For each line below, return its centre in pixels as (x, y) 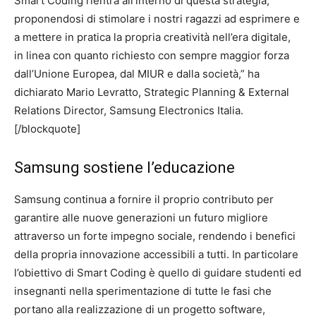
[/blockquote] (47, 129)
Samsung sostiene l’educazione (124, 168)
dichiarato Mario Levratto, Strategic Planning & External (152, 92)
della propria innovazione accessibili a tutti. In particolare (156, 254)
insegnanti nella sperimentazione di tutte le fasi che (143, 291)
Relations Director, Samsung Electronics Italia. (129, 110)
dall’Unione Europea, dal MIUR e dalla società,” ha (137, 74)
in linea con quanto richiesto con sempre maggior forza (152, 55)
